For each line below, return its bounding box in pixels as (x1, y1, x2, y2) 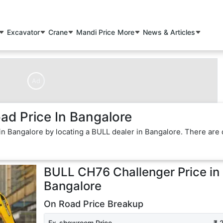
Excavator (7, 28, 40, 37)
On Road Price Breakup (43, 199, 143, 210)
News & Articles (143, 28, 196, 37)
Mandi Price (76, 28, 115, 37)
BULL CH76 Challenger (43, 165, 175, 180)
